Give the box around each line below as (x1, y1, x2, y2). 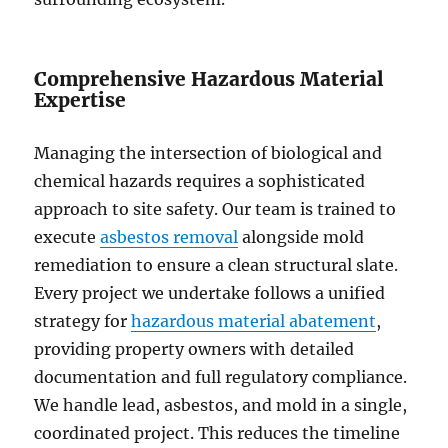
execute (34, 226, 101, 247)
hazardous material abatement (131, 310, 377, 331)
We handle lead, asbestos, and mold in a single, (34, 394, 408, 415)
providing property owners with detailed (34, 338, 355, 359)
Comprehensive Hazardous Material (34, 66, 385, 91)
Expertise (34, 87, 127, 112)
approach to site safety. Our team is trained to (34, 198, 397, 219)
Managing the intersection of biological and (34, 142, 383, 163)
